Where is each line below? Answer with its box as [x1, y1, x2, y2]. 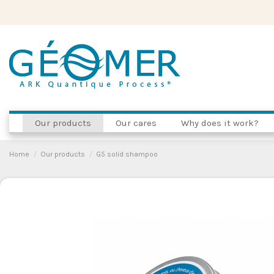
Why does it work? [180, 117, 259, 128]
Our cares [115, 117, 157, 128]
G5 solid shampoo [96, 150, 158, 158]
